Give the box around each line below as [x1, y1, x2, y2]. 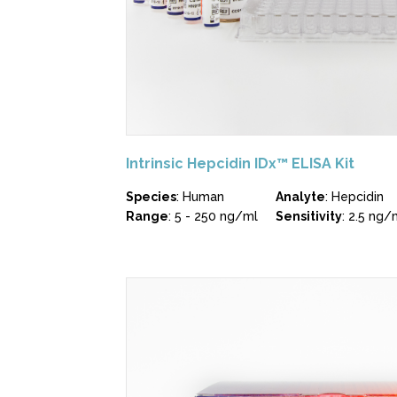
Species [126, 189, 176, 204]
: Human [176, 189, 224, 204]
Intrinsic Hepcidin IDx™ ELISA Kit [126, 154, 354, 172]
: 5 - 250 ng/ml [168, 208, 258, 223]
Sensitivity [276, 208, 342, 223]
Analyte [276, 189, 325, 204]
